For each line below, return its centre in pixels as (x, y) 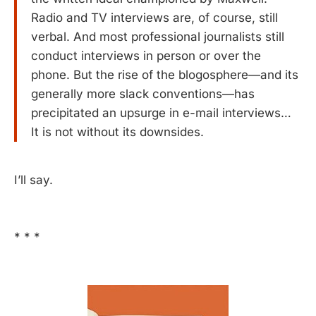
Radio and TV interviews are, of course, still (154, 17)
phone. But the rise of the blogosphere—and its (165, 74)
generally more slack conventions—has (143, 93)
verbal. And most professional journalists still (158, 36)
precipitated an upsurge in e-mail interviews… (161, 113)
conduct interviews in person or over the (146, 55)
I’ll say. (34, 180)
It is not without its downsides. (117, 132)
